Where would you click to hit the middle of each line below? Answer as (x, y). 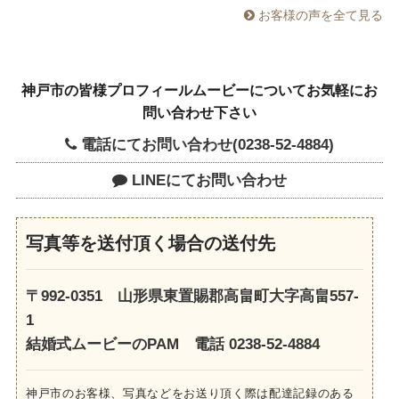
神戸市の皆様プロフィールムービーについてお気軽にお (199, 89)
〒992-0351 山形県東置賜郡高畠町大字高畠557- (192, 296)
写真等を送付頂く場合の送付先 (150, 243)
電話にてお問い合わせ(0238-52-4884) (205, 144)
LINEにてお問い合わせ (207, 180)
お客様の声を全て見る (319, 16)
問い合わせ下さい (199, 111)
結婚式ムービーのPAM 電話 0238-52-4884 (172, 344)
